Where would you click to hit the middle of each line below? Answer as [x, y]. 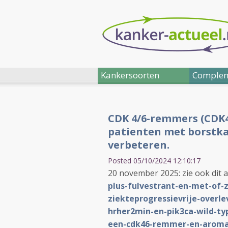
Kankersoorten [130, 75]
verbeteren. [139, 145]
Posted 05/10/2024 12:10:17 [154, 161]
